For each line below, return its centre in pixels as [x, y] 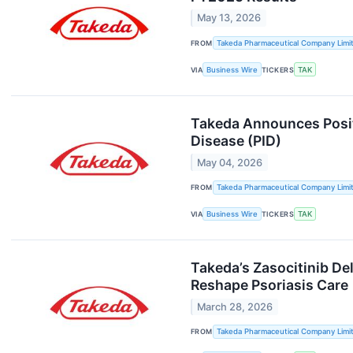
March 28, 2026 [235, 307]
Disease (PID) [236, 141]
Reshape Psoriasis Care [269, 285]
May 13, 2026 [229, 18]
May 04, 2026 [230, 162]
